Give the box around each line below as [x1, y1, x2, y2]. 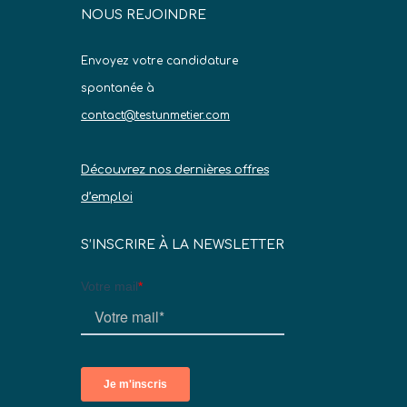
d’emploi [81, 190, 134, 203]
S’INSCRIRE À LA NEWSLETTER [81, 238, 285, 253]
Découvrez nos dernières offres [81, 163, 270, 176]
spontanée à [81, 81, 155, 94]
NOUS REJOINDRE [81, 7, 207, 22]
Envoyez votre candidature [81, 54, 239, 67]
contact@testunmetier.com [81, 108, 231, 122]
